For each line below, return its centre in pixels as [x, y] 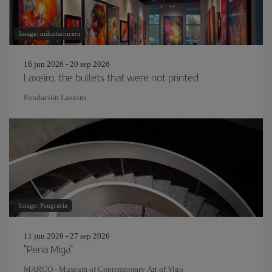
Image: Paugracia [43, 205]
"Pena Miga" [48, 249]
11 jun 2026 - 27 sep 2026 [67, 236]
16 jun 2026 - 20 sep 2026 [67, 64]
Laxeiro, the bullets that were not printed [111, 77]
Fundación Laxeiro [55, 97]
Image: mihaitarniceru [50, 33]
